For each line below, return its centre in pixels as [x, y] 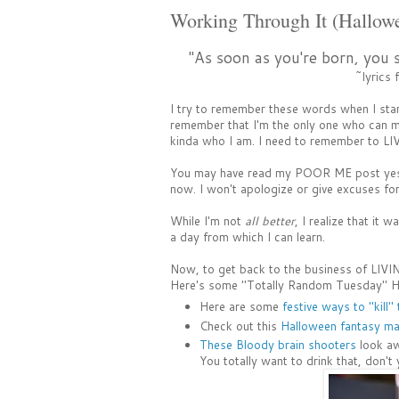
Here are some [240, 307]
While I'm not [207, 220]
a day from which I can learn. [247, 236]
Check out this [240, 326]
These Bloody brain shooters [277, 344]
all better [269, 220]
